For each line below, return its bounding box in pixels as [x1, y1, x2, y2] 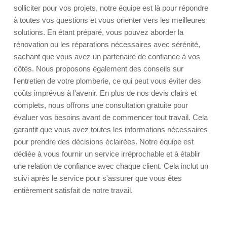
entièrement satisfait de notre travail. [14, 186, 133, 195]
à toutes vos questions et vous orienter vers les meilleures [14, 16, 206, 24]
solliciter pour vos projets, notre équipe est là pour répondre [14, 4, 208, 12]
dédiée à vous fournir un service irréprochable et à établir [14, 149, 200, 158]
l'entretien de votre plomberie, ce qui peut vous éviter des [14, 77, 201, 85]
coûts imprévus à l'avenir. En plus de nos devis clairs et [14, 89, 197, 97]
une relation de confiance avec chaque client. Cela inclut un [14, 162, 208, 170]
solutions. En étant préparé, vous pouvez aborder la [14, 28, 183, 36]
